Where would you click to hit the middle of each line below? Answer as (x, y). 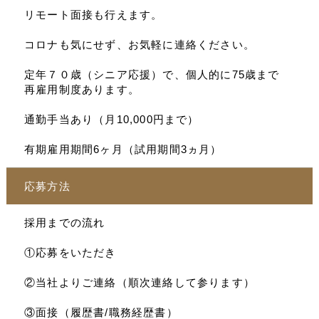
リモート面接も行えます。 (93, 14)
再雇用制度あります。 (82, 89)
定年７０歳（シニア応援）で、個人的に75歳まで (152, 74)
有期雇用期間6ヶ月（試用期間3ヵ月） (123, 149)
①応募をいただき (70, 252)
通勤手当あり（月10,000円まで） (111, 119)
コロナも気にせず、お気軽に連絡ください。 (139, 44)
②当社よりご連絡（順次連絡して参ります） (139, 282)
